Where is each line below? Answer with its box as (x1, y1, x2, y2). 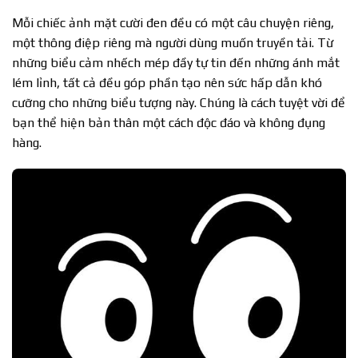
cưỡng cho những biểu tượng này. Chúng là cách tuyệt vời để (12, 94, 345, 110)
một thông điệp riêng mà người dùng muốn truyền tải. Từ (12, 34, 333, 50)
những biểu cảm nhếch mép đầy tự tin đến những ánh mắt (12, 54, 340, 70)
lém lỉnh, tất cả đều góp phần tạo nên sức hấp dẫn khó (12, 74, 322, 90)
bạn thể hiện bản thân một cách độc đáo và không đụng (12, 114, 325, 130)
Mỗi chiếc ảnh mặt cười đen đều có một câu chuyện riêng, (12, 14, 334, 30)
